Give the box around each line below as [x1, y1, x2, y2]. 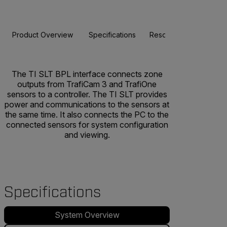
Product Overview [12, 30, 73, 39]
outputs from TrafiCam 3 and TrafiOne [17, 79, 157, 89]
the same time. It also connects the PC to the [5, 109, 169, 120]
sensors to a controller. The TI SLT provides [7, 89, 167, 99]
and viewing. [64, 129, 110, 140]
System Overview [54, 210, 120, 220]
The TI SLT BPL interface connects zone [11, 68, 163, 79]
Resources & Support [149, 30, 221, 39]
